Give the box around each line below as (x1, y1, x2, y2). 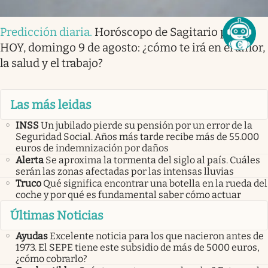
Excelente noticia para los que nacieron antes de (50, 230, 264, 242)
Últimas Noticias (10, 208, 103, 223)
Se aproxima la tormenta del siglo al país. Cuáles (45, 154, 260, 166)
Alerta (16, 154, 44, 166)
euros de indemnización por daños (16, 142, 169, 154)
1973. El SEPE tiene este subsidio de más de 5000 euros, (16, 242, 260, 254)
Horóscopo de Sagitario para (95, 25, 243, 39)
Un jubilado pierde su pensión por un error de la (41, 119, 252, 131)
